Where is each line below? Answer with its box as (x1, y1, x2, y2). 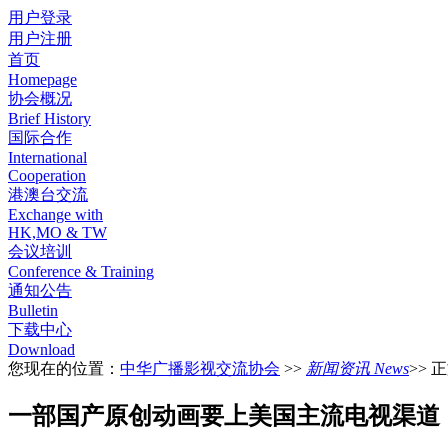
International (8, 149, 87, 166)
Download (8, 341, 75, 358)
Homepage (8, 71, 77, 88)
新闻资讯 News (306, 360, 409, 377)
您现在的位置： (8, 360, 120, 377)
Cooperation (8, 167, 86, 184)
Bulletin (8, 302, 58, 319)
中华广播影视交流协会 (120, 360, 280, 377)
